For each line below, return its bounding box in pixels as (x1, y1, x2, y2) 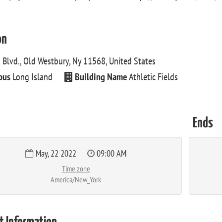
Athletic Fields (127, 70, 178, 83)
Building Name (75, 70, 127, 83)
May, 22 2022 (34, 148, 78, 159)
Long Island (10, 70, 55, 83)
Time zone (61, 164, 90, 173)
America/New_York (51, 174, 101, 184)
